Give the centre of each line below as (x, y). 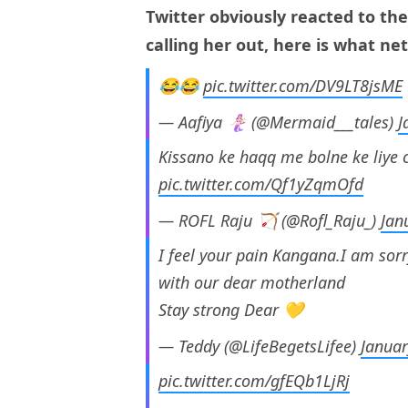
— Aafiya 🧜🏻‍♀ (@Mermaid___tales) (278, 122)
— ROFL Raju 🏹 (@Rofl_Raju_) (270, 221)
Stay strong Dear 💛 (231, 310)
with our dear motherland (252, 283)
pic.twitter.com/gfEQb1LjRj (254, 381)
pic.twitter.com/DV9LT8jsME (303, 86)
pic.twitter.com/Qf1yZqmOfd (261, 184)
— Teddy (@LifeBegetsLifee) (260, 347)
